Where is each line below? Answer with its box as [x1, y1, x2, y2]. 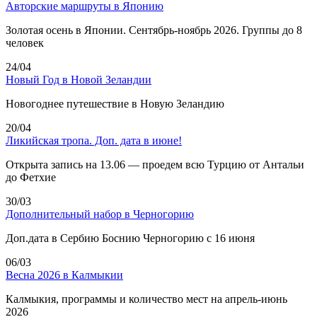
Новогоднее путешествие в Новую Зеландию [6, 97, 224, 110]
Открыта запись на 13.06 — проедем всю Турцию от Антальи [6, 158, 304, 171]
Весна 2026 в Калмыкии [6, 268, 123, 281]
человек [6, 36, 44, 49]
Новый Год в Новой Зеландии [6, 73, 151, 86]
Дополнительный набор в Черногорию [6, 207, 194, 220]
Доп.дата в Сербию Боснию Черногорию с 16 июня [6, 231, 255, 244]
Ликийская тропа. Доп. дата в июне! [6, 134, 182, 146]
